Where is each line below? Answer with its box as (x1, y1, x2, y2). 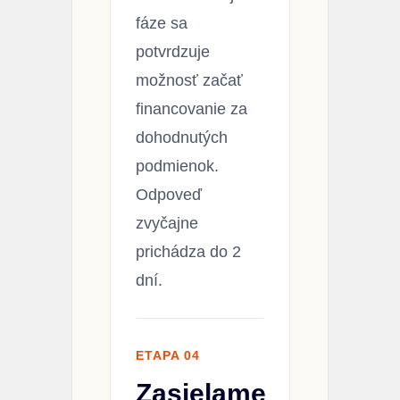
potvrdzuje (136, 42, 210, 61)
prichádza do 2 (136, 242, 241, 261)
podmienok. (136, 156, 219, 175)
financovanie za (136, 99, 247, 118)
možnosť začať (136, 71, 243, 89)
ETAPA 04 (136, 347, 200, 362)
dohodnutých (136, 128, 228, 146)
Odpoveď (136, 185, 202, 204)
